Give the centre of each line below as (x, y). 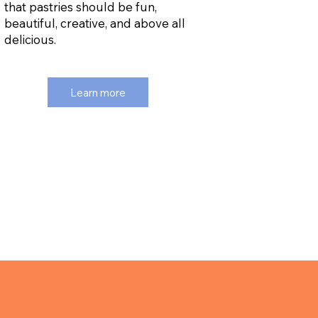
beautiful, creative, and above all (94, 23)
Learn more (98, 92)
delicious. (30, 39)
